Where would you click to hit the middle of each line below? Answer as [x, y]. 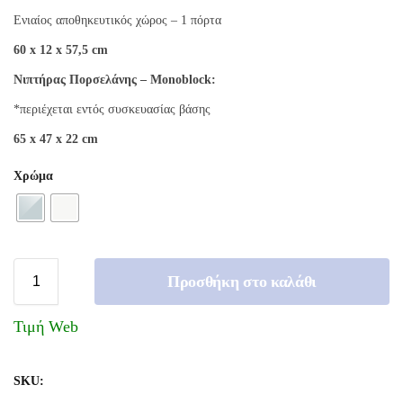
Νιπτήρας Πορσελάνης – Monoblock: [115, 79]
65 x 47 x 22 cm [56, 139]
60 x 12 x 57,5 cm [61, 49]
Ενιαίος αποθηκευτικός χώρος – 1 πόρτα [117, 20]
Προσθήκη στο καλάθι [242, 281]
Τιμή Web [46, 326]
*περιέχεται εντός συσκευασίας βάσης [112, 109]
